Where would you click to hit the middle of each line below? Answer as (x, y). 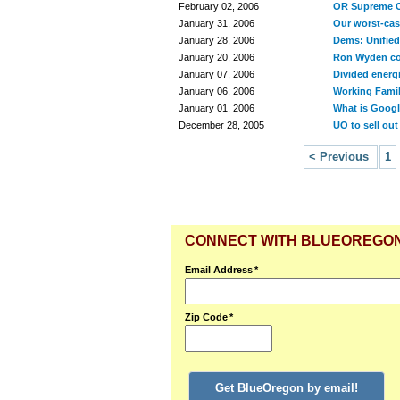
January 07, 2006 (217, 74)
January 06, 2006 (217, 91)
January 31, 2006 (217, 23)
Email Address (219, 270)
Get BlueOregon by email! (287, 387)
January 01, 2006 (217, 108)
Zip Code (206, 317)
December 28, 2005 (221, 125)
